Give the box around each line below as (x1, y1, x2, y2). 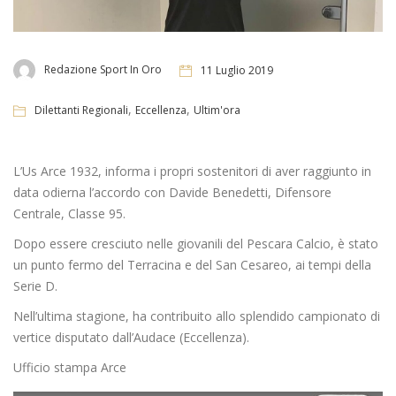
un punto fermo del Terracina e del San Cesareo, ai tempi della (13, 256, 371, 274)
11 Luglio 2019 (201, 62, 273, 78)
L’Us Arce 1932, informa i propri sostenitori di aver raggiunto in (13, 163, 371, 180)
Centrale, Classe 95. (13, 205, 126, 223)
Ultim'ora (194, 103, 240, 118)
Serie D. (13, 278, 57, 295)
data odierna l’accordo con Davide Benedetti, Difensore (13, 184, 331, 202)
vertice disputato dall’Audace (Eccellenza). (13, 329, 249, 346)
